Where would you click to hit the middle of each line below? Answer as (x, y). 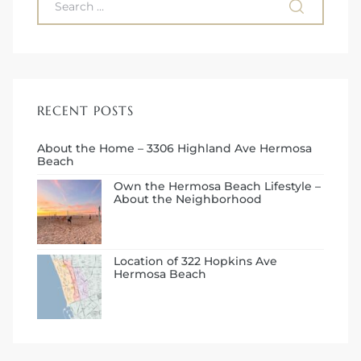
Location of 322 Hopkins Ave (195, 261)
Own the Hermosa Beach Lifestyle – (217, 186)
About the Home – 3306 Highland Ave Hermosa (174, 149)
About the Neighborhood (188, 199)
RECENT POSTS (85, 111)
